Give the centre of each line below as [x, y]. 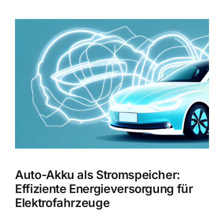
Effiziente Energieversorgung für [104, 189]
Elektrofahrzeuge [62, 203]
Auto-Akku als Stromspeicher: [98, 175]
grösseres [34, 37]
